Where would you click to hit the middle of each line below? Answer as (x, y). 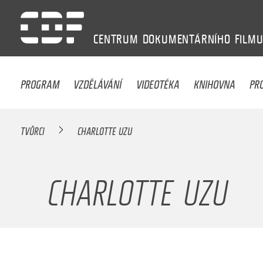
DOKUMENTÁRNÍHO (186, 39)
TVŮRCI (33, 129)
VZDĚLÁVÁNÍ (98, 81)
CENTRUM (116, 39)
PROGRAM (40, 81)
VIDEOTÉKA (158, 81)
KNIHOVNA (215, 81)
